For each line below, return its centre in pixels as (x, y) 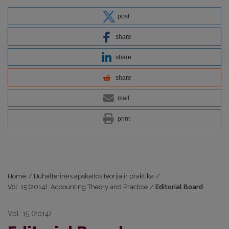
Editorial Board (179, 187)
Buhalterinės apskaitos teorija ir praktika (94, 176)
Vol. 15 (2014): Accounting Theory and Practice (78, 187)
